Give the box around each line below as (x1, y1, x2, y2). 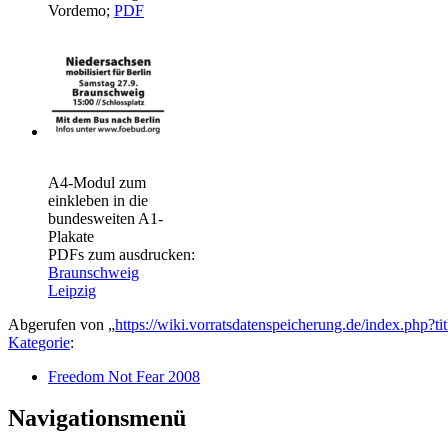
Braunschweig (48, 263, 139, 281)
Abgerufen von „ (8, 315, 115, 333)
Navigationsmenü (8, 405, 186, 432)
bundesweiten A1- (48, 209, 163, 227)
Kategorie (8, 333, 70, 351)
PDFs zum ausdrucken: (48, 245, 195, 263)
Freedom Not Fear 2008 (48, 367, 200, 385)
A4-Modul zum (48, 173, 146, 191)
